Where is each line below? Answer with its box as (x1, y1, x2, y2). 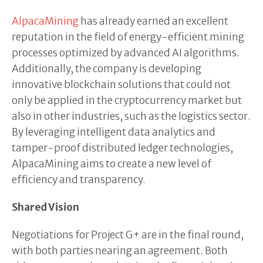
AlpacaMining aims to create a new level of (12, 157, 211, 170)
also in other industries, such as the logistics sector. (12, 110, 251, 123)
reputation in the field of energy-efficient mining (12, 31, 244, 43)
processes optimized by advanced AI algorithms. (12, 46, 240, 59)
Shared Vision (12, 201, 79, 214)
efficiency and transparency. (12, 173, 146, 186)
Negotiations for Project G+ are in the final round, (12, 228, 244, 241)
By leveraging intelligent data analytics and (12, 126, 215, 139)
